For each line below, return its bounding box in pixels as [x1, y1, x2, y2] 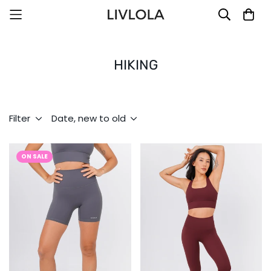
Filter [9, 112, 30, 125]
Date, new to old [51, 112, 126, 125]
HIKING [113, 57, 158, 73]
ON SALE [21, 151, 48, 161]
